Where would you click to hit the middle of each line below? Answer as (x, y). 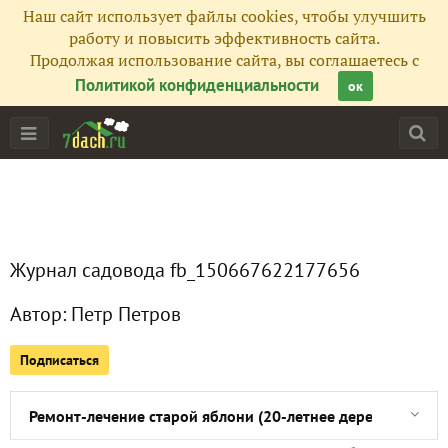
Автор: (40, 314)
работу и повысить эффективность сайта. (224, 38)
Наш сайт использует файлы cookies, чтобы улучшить (224, 16)
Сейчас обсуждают (95, 318)
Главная (56, 171)
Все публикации (86, 269)
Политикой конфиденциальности (197, 85)
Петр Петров (126, 314)
